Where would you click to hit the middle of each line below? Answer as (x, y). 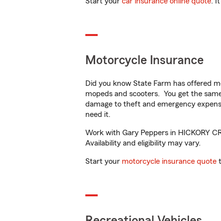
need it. (99, 114)
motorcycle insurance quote (169, 161)
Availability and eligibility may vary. (143, 143)
